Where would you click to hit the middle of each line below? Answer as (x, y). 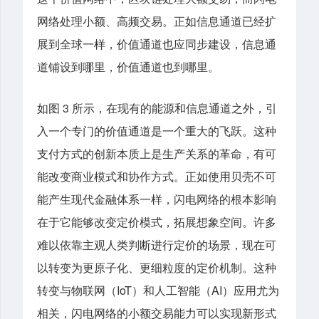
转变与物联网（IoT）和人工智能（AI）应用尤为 (158, 291)
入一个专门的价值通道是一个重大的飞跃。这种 (157, 131)
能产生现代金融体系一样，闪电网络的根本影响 (157, 199)
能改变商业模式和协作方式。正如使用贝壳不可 (157, 177)
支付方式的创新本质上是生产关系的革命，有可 (157, 154)
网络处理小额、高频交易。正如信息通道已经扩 (157, 21)
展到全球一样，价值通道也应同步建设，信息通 (157, 44)
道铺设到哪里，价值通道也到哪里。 (128, 67)
